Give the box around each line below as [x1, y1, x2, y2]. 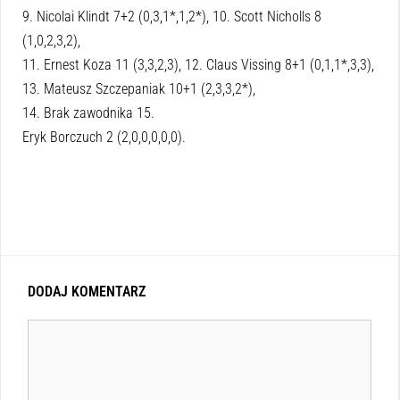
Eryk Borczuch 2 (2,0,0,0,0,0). [22, 129, 186, 146]
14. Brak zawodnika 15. [22, 104, 154, 122]
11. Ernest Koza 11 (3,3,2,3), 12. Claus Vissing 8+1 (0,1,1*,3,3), [22, 56, 374, 74]
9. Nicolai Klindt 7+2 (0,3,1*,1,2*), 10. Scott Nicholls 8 [22, 8, 321, 26]
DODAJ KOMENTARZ [28, 283, 146, 301]
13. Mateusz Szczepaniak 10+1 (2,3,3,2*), [22, 80, 255, 98]
